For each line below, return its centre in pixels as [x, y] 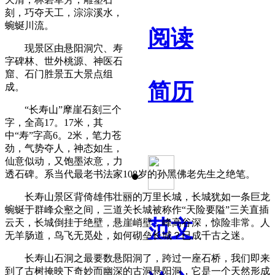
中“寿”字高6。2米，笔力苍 [63, 135]
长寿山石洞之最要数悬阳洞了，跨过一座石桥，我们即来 [137, 258]
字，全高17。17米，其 [54, 122]
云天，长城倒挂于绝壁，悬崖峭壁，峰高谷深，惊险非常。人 [137, 222]
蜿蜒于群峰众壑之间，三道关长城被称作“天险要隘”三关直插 [137, 209]
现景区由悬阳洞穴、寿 [64, 48]
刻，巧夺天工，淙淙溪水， [64, 12]
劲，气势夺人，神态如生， [64, 148]
